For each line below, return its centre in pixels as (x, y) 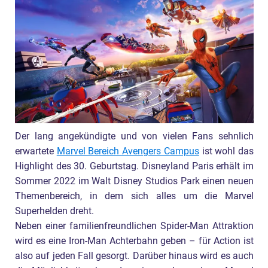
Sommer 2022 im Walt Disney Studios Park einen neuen (134, 181)
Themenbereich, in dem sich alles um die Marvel (134, 196)
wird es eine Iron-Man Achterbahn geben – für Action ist (134, 241)
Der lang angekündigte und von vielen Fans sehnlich (134, 136)
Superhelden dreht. (54, 211)
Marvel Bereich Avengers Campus (128, 151)
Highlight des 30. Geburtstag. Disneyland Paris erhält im (134, 166)
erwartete (36, 151)
